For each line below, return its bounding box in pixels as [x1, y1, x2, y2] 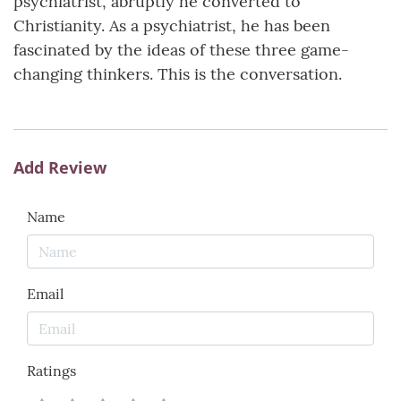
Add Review [13, 157, 107, 179]
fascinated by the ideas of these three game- [13, 39, 349, 61]
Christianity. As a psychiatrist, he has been [13, 15, 330, 37]
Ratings [27, 362, 76, 380]
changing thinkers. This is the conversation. [13, 64, 342, 85]
